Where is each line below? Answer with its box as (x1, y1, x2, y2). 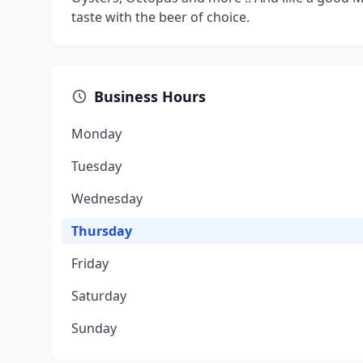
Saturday (71, 287, 126, 305)
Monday (71, 125, 122, 143)
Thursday (71, 222, 132, 240)
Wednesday (71, 190, 143, 207)
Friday (71, 254, 109, 272)
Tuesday (71, 157, 122, 175)
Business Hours (94, 87, 206, 106)
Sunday (71, 319, 117, 337)
